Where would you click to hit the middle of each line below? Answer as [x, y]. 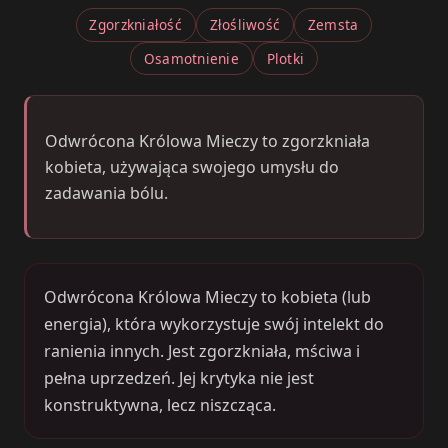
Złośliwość [245, 25]
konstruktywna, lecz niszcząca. [160, 404]
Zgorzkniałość [135, 25]
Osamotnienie [191, 58]
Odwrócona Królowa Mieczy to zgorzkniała [207, 141]
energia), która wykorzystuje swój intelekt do [214, 323]
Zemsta [333, 25]
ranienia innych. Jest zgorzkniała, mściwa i [202, 350]
